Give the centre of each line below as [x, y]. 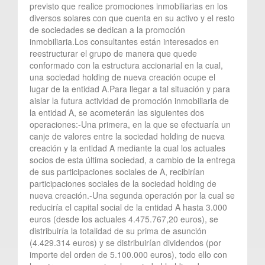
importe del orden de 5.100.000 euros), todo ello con [128, 254]
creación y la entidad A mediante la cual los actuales [127, 148]
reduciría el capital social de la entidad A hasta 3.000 [128, 207]
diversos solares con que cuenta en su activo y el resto [132, 17]
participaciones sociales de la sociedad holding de [123, 183]
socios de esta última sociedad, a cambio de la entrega [132, 159]
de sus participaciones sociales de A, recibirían [117, 171]
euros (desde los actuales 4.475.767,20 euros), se [124, 219]
